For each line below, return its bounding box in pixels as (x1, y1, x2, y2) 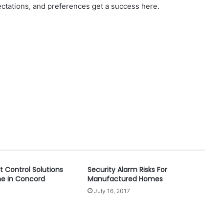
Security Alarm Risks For (87, 165, 167, 175)
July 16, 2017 (93, 187, 130, 195)
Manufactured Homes (87, 174, 163, 184)
